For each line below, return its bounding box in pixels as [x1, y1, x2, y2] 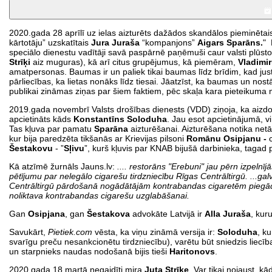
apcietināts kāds [9, 114, 73, 124]
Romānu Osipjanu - [186, 133, 267, 143]
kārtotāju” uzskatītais [9, 37, 91, 47]
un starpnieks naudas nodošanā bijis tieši [9, 246, 169, 256]
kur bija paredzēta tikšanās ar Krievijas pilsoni [9, 133, 186, 143]
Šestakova [87, 208, 132, 219]
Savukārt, [9, 226, 48, 237]
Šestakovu [9, 143, 53, 153]
